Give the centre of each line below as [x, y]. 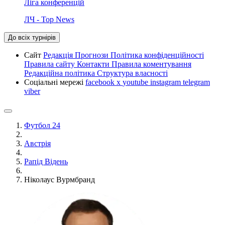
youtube [136, 82]
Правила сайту [50, 64]
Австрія [37, 143]
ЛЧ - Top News [49, 19]
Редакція [59, 55]
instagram [166, 82]
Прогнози [93, 55]
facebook [101, 82]
